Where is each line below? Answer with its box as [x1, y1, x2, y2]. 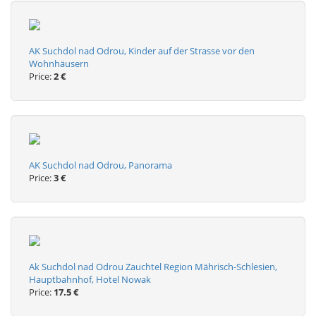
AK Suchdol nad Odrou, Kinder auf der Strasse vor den [29, 44, 255, 57]
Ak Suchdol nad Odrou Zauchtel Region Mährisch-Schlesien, [29, 260, 277, 273]
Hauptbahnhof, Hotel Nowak [29, 273, 151, 286]
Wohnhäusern [29, 57, 89, 70]
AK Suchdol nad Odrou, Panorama [29, 159, 172, 171]
